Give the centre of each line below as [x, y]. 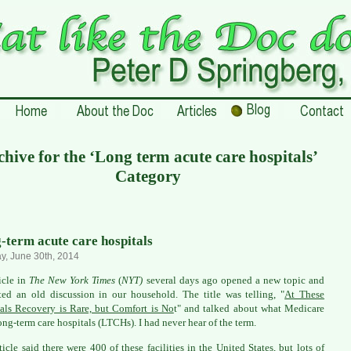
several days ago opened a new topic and [235, 280]
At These [305, 295]
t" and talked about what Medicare [249, 309]
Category [148, 176]
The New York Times [72, 280]
